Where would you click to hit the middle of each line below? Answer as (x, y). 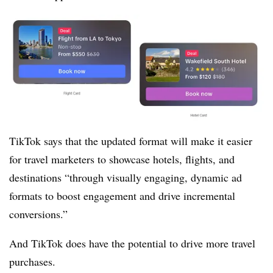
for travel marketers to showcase (80, 159)
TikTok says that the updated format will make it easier (131, 141)
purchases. (32, 262)
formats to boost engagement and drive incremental (122, 196)
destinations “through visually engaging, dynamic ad (126, 178)
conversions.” (38, 214)
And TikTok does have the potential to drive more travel (132, 243)
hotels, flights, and (194, 159)
